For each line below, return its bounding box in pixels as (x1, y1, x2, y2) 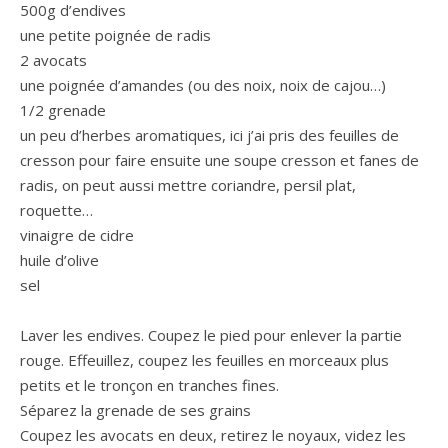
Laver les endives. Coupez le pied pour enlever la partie (20, 324, 402, 345)
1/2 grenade (20, 99, 106, 120)
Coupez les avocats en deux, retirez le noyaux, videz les (20, 424, 406, 445)
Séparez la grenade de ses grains (20, 399, 255, 420)
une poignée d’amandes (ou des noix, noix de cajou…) (20, 74, 386, 95)
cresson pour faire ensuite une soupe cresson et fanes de (20, 149, 419, 170)
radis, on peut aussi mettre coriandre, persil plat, (20, 174, 356, 195)
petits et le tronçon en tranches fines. (20, 374, 279, 395)
